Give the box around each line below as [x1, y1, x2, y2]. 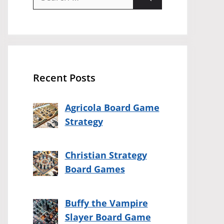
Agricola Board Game [64, 101, 159, 113]
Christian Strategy [64, 149, 147, 161]
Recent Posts [33, 70, 95, 84]
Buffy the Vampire [64, 197, 148, 209]
